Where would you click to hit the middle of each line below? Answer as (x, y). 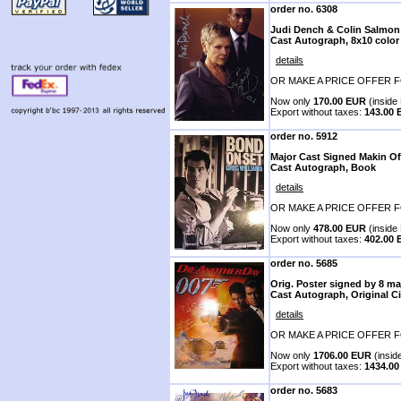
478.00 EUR (340, 228)
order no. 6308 (304, 9)
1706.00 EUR (342, 355)
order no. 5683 (304, 390)
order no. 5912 (304, 136)
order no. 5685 (304, 263)
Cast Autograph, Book (323, 167)
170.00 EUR (340, 101)
